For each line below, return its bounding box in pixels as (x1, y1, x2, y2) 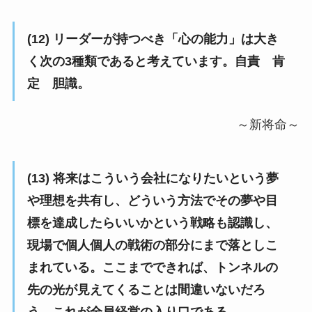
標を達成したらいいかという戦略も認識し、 (26, 215, 278, 230)
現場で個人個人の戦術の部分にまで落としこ (26, 237, 278, 252)
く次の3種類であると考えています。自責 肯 (26, 54, 285, 69)
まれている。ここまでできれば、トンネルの (26, 260, 278, 274)
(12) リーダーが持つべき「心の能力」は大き (26, 32, 279, 47)
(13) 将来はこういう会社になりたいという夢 (26, 171, 279, 185)
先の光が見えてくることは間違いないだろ (26, 282, 265, 297)
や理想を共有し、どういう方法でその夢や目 (26, 193, 278, 208)
